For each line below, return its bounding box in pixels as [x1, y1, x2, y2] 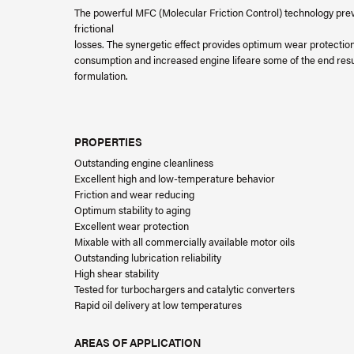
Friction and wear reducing [74, 186, 194, 201]
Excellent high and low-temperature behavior [74, 171, 275, 186]
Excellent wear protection [74, 218, 189, 233]
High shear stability [74, 265, 159, 281]
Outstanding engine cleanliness [74, 155, 213, 170]
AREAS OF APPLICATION [74, 334, 201, 350]
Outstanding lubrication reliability [74, 250, 221, 265]
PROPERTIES [74, 134, 142, 149]
